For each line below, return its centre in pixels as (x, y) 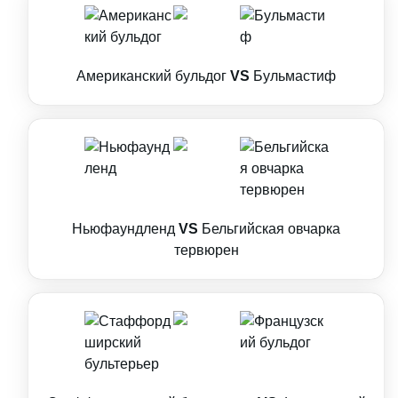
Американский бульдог (151, 76)
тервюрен (206, 250)
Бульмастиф (295, 76)
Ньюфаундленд (123, 229)
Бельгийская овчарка (271, 229)
